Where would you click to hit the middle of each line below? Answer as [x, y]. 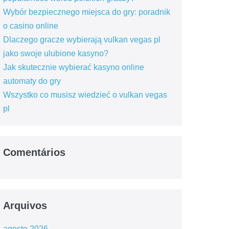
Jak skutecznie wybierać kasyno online [73, 67]
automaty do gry [32, 81]
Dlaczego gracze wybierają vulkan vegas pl [82, 40]
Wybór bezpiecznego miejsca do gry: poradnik [86, 12]
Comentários [34, 153]
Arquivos [25, 206]
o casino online [30, 26]
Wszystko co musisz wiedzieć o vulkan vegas [85, 95]
